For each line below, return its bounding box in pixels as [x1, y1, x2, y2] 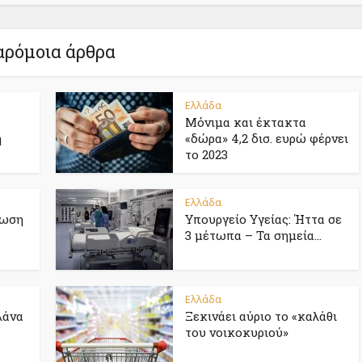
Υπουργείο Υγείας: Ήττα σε [185, 211, 342, 228]
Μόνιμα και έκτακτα [185, 114, 306, 131]
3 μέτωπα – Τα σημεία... [185, 227, 322, 244]
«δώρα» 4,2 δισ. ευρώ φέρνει [185, 130, 348, 147]
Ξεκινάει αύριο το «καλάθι [185, 308, 337, 325]
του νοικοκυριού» [185, 324, 288, 341]
